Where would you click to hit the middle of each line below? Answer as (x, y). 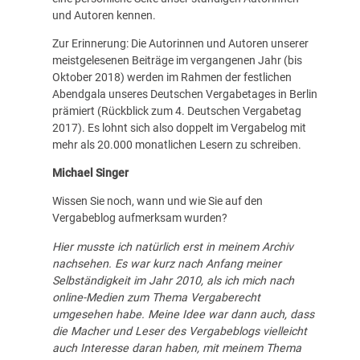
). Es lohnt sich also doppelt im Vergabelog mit (192, 128)
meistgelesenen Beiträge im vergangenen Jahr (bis (177, 60)
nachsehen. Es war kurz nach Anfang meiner (166, 263)
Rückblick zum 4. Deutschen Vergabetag (201, 111)
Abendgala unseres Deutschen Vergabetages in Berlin (184, 94)
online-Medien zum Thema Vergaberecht (156, 297)
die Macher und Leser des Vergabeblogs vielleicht (179, 331)
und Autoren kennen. (104, 15)
